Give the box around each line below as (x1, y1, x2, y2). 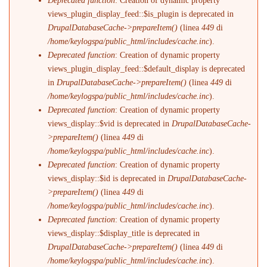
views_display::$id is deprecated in (48, 173, 168, 183)
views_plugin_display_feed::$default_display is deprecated (48, 64, 246, 73)
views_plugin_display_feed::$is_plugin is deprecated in (48, 9, 234, 18)
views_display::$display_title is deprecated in (48, 228, 200, 238)
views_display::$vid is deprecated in (48, 119, 172, 128)
